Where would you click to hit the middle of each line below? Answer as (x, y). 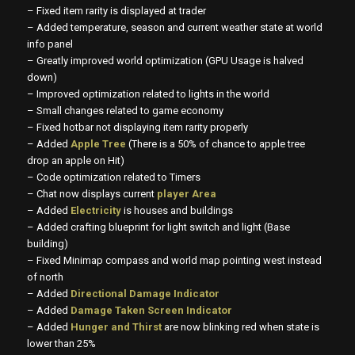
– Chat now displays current (92, 194)
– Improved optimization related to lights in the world (148, 94)
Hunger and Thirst (115, 327)
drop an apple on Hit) (75, 161)
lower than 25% (61, 344)
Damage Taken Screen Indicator (151, 311)
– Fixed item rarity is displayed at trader (116, 11)
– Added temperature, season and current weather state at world (174, 28)
